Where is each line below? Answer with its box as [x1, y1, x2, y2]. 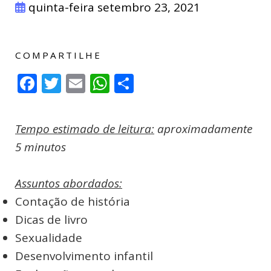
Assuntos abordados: [15, 175, 122, 192]
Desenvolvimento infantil [15, 248, 153, 264]
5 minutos [15, 139, 66, 155]
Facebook [37, 70, 122, 97]
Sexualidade [15, 230, 82, 246]
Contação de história [15, 194, 130, 210]
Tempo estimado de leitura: [15, 121, 154, 137]
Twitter [61, 70, 126, 97]
